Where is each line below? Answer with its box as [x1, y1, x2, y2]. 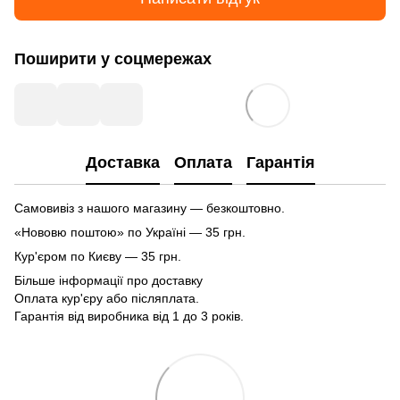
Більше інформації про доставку [14, 272, 203, 287]
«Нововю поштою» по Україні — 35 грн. [14, 224, 246, 239]
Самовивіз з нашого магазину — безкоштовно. [14, 200, 285, 215]
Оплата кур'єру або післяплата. [14, 290, 199, 305]
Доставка [85, 154, 160, 172]
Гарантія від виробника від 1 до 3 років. [14, 308, 244, 323]
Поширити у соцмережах [14, 49, 212, 68]
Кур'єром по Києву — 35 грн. [14, 248, 181, 263]
